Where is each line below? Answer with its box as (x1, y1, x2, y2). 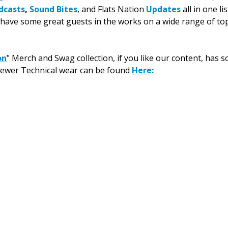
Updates (146, 3, 181, 15)
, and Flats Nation (77, 3, 146, 15)
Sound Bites (30, 3, 77, 15)
